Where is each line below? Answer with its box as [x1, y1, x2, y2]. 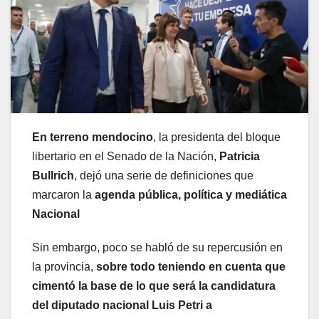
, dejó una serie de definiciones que [74, 169, 253, 182]
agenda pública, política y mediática [95, 189, 287, 202]
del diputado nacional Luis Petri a [32, 299, 212, 312]
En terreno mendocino [32, 131, 153, 144]
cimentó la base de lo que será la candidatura [32, 280, 276, 293]
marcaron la [32, 189, 95, 202]
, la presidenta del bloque [153, 131, 281, 144]
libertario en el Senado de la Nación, [32, 150, 219, 163]
